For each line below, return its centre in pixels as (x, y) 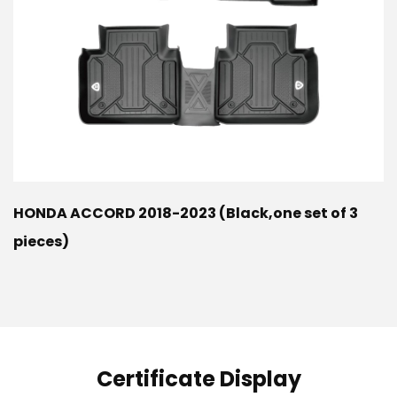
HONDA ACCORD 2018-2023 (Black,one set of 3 (186, 214)
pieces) (41, 242)
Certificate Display (198, 379)
